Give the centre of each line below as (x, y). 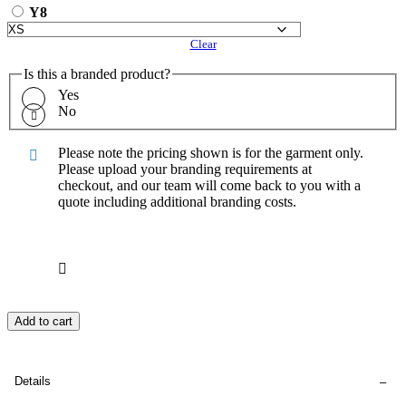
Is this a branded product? (97, 73)
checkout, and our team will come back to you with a (209, 186)
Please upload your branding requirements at (185, 169)
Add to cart (43, 322)
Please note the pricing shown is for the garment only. (211, 153)
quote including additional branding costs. (177, 202)
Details (33, 382)
